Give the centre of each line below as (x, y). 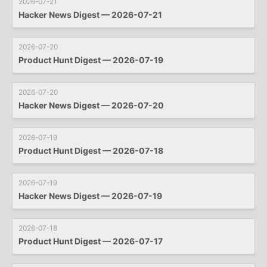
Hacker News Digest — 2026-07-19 (90, 195)
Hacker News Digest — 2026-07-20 (91, 105)
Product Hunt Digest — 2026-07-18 (91, 150)
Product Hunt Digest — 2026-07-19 (91, 60)
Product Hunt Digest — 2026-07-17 (91, 241)
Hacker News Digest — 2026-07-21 (90, 14)
